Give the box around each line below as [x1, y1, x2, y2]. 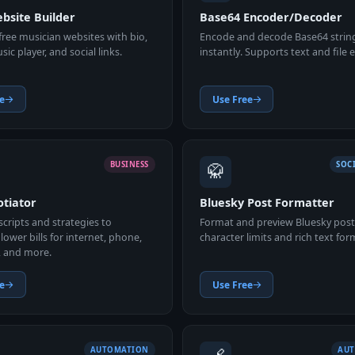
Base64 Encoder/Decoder [200, 10, 343, 25]
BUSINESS [109, 158, 149, 170]
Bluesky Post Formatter [200, 195, 335, 211]
